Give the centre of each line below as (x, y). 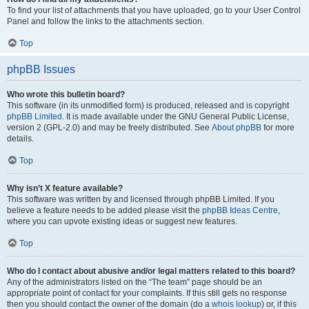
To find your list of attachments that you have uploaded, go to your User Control (154, 10)
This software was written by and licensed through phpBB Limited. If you (141, 199)
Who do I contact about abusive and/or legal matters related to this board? (151, 271)
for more (278, 128)
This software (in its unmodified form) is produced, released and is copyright (148, 106)
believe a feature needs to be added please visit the (104, 210)
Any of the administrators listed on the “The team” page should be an (134, 282)
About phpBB (237, 128)
